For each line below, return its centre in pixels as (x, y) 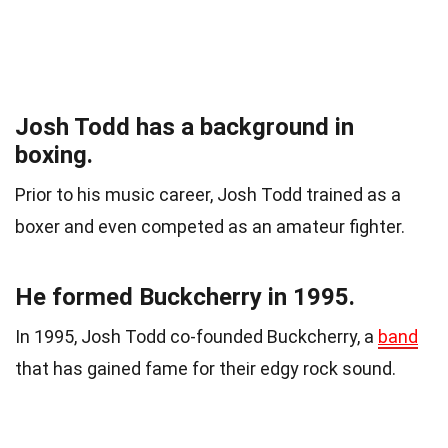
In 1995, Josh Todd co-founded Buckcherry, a (196, 336)
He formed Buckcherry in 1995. (185, 296)
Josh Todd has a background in (184, 126)
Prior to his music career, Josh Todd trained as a (208, 194)
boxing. (54, 154)
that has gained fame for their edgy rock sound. (205, 368)
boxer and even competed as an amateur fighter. (210, 226)
